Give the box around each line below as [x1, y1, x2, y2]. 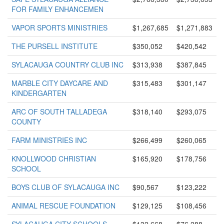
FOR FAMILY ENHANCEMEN [11, 4, 103, 14]
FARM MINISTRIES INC [11, 135, 87, 145]
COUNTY [11, 116, 41, 126]
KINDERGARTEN [11, 88, 66, 98]
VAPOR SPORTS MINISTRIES [11, 22, 107, 32]
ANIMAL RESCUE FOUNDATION [11, 200, 115, 210]
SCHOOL [11, 163, 41, 173]
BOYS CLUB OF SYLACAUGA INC [11, 182, 119, 192]
